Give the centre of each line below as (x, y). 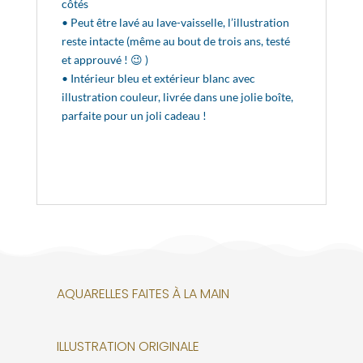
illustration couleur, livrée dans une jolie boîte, (177, 97)
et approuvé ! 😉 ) (105, 60)
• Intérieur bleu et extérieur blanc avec (158, 79)
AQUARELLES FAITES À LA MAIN (143, 294)
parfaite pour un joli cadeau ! (134, 116)
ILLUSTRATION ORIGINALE (128, 347)
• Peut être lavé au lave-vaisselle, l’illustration (175, 23)
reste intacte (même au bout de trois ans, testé (175, 41)
